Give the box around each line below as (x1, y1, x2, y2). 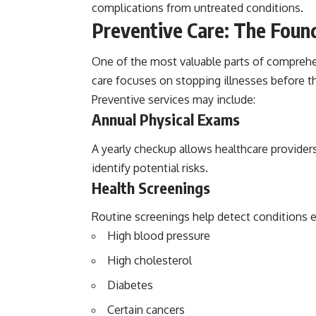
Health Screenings (92, 177, 210, 197)
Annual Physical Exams (92, 109, 240, 130)
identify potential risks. (92, 160, 208, 175)
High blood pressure (107, 229, 210, 243)
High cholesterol (107, 253, 192, 268)
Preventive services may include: (92, 92, 255, 107)
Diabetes (107, 278, 153, 293)
